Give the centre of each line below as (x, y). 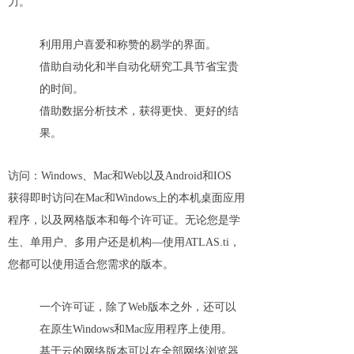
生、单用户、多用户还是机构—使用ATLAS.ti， (124, 242)
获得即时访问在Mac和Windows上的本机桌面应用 (126, 198)
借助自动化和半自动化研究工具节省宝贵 (139, 67)
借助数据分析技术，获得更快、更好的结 (139, 111)
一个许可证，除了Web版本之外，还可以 (138, 307)
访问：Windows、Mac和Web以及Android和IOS (120, 176)
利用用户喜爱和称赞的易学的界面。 (128, 45)
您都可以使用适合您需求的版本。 (91, 264)
